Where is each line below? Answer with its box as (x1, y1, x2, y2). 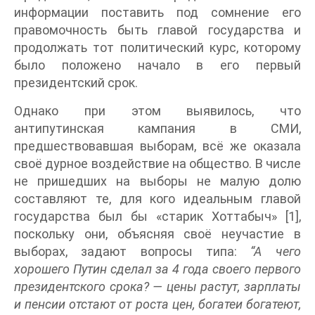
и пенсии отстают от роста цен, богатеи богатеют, (14, 297, 301, 312)
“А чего (250, 244, 301, 259)
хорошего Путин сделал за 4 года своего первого (14, 262, 301, 277)
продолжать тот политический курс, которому (14, 40, 301, 56)
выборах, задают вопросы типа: (14, 244, 250, 259)
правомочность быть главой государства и (14, 22, 301, 38)
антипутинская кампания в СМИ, (14, 121, 301, 136)
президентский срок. (14, 75, 138, 91)
